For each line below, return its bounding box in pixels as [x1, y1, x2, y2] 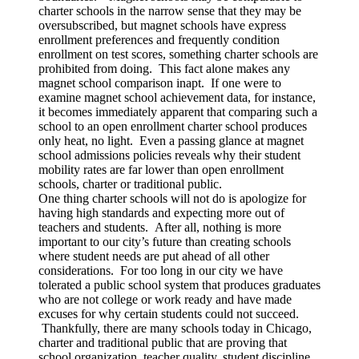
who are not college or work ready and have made [38, 292, 292, 306]
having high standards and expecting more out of [38, 205, 284, 220]
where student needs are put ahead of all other [38, 248, 269, 263]
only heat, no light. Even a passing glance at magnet [38, 133, 304, 147]
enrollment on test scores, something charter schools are [38, 46, 318, 61]
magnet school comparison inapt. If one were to [38, 75, 281, 90]
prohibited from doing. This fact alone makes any [38, 61, 290, 75]
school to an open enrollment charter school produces [38, 119, 307, 133]
